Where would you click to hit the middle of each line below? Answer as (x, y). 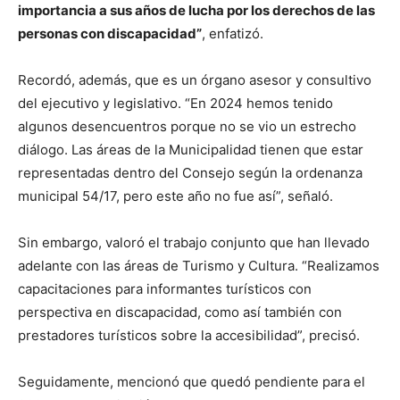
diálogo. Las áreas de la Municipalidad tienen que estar (191, 150)
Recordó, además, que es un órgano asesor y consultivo (195, 80)
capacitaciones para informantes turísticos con (165, 289)
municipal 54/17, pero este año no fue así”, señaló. (175, 196)
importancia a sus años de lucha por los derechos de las (196, 10)
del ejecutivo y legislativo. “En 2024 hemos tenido (175, 103)
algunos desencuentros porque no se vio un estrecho (187, 126)
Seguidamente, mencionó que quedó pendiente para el (192, 382)
